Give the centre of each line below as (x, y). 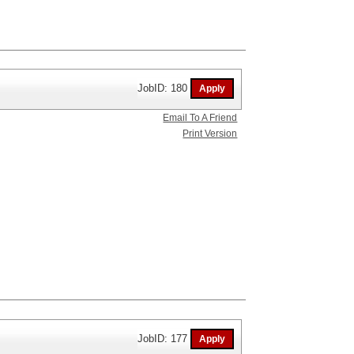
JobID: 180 (164, 88)
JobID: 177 (164, 338)
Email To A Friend (200, 118)
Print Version (210, 134)
